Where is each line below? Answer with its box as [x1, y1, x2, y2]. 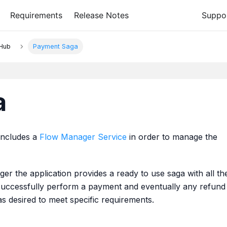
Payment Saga [33, 43, 79, 51]
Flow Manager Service [40, 132, 127, 142]
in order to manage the [127, 132, 217, 142]
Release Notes [73, 10, 129, 20]
